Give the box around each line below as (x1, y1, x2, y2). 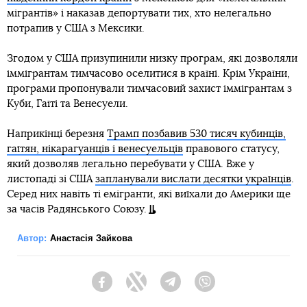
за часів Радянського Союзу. (7, 204, 147, 214)
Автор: (17, 232, 47, 243)
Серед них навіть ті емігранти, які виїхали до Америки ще (7, 188, 291, 199)
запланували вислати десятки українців (95, 173, 291, 184)
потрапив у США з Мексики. (7, 23, 145, 34)
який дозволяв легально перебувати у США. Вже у (7, 158, 254, 169)
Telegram (181, 282, 221, 293)
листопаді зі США (7, 173, 95, 184)
